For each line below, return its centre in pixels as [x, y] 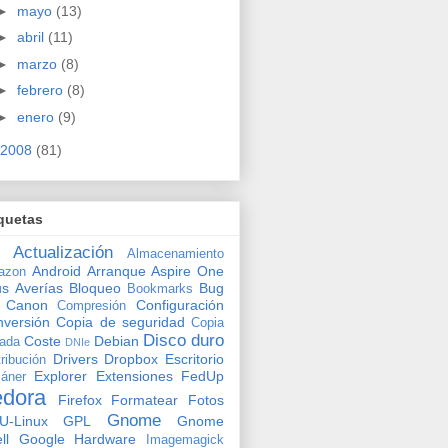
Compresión [92, 305]
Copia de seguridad [120, 321]
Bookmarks [160, 288]
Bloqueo [95, 287]
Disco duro [183, 340]
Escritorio [195, 358]
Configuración [180, 304]
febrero [41, 90]
